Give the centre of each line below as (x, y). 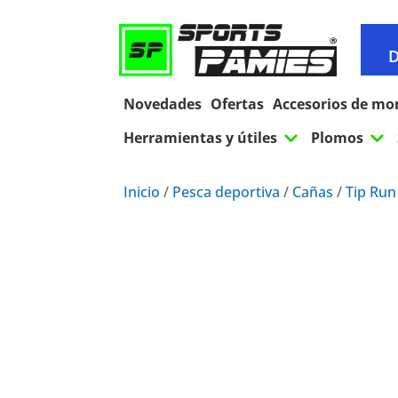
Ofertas (238, 104)
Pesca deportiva (227, 192)
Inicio (142, 192)
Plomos (338, 138)
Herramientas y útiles (201, 138)
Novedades (163, 104)
